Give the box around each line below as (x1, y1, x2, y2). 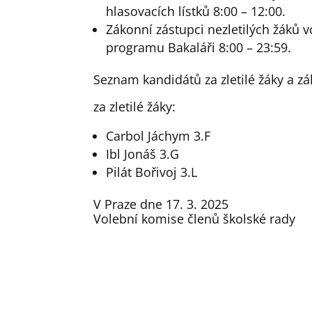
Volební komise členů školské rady (93, 210, 296, 228)
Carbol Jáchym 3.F (106, 127, 211, 145)
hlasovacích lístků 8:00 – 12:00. (106, 3, 286, 20)
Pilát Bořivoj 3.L (106, 164, 198, 181)
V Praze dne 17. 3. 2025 (93, 196, 229, 213)
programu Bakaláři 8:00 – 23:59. (106, 39, 292, 56)
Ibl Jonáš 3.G (106, 146, 180, 163)
